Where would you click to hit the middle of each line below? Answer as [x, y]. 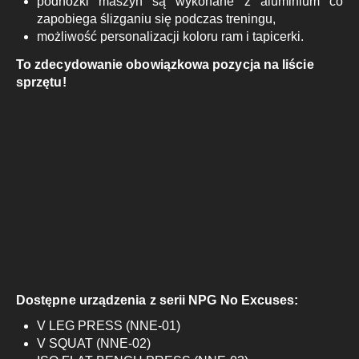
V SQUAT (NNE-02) [93, 344]
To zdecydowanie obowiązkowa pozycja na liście [165, 64]
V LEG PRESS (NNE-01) [108, 326]
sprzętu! [41, 82]
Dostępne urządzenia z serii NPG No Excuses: [157, 301]
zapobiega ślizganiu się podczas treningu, [156, 18]
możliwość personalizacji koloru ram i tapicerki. [170, 36]
